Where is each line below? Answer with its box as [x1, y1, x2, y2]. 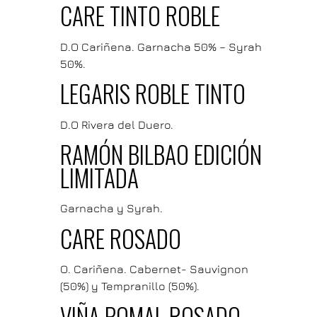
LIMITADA [59, 159, 139, 195]
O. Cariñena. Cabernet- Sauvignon [59, 263, 248, 276]
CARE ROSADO [59, 220, 181, 256]
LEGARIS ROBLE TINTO [59, 76, 246, 112]
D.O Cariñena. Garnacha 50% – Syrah [59, 40, 262, 53]
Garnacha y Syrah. [59, 202, 163, 215]
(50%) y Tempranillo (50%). [59, 279, 200, 293]
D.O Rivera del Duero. [59, 117, 173, 131]
